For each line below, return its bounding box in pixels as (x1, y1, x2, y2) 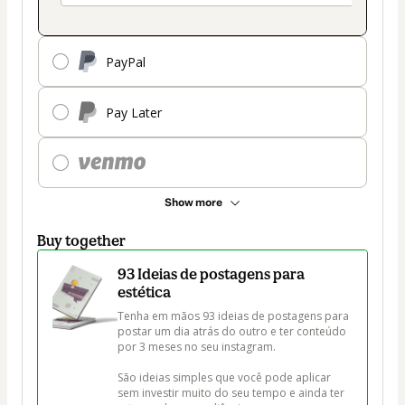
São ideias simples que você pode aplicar (118, 370, 334, 386)
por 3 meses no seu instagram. (118, 339, 276, 355)
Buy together (37, 231, 126, 250)
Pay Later (106, 103, 162, 121)
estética (118, 283, 171, 302)
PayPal (106, 52, 146, 71)
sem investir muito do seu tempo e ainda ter (118, 385, 347, 401)
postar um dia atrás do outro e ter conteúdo (118, 324, 349, 340)
